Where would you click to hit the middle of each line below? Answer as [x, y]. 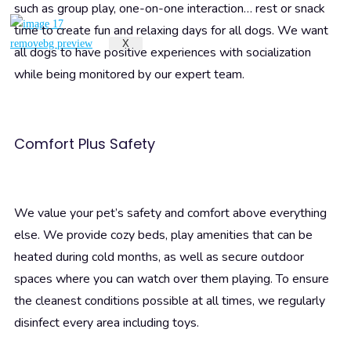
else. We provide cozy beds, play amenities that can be [163, 235]
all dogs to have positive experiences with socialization [163, 53]
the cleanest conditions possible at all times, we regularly [170, 301]
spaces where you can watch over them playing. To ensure [172, 279]
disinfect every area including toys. [107, 323]
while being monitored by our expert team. [129, 75]
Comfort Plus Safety [85, 144]
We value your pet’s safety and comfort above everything [170, 213]
